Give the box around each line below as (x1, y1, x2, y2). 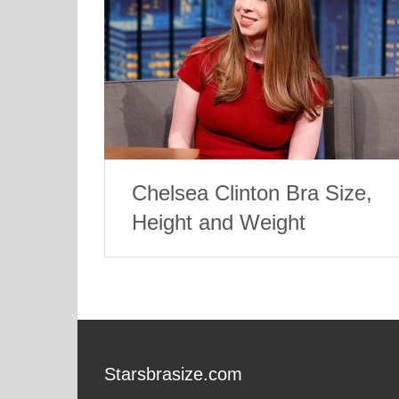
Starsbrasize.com (104, 364, 242, 385)
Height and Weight (132, 210, 305, 235)
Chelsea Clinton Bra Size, (132, 181, 372, 206)
